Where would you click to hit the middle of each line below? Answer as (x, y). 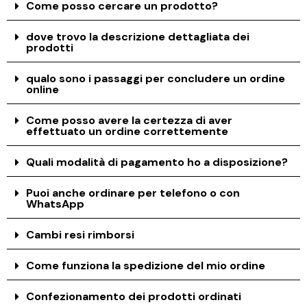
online (43, 89)
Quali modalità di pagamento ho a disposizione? (157, 162)
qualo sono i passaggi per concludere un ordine (156, 78)
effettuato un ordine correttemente (127, 131)
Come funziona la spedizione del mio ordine (146, 265)
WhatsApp (56, 204)
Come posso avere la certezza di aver (130, 120)
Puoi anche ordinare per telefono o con (133, 193)
